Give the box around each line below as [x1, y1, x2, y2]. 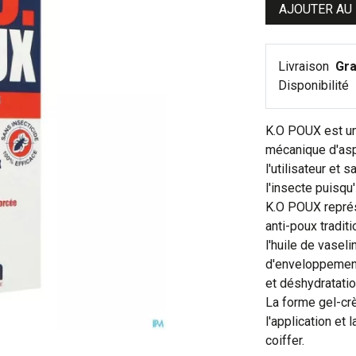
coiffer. [265, 332, 304, 348]
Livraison [278, 58, 332, 74]
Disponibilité [278, 77, 352, 93]
